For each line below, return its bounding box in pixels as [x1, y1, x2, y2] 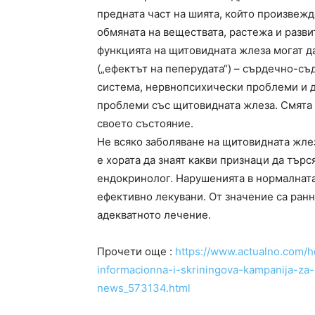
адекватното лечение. [97, 208, 211, 221]
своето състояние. [97, 117, 193, 130]
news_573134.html [97, 281, 191, 295]
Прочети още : [97, 245, 175, 258]
